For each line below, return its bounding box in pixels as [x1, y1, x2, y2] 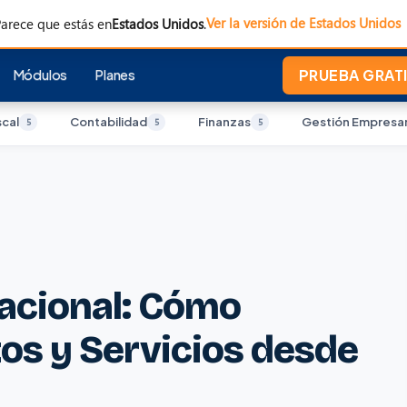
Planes [94, 65, 136, 83]
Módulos [12, 65, 68, 83]
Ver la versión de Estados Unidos [205, 14, 401, 32]
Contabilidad [70, 114, 147, 129]
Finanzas [198, 114, 251, 129]
